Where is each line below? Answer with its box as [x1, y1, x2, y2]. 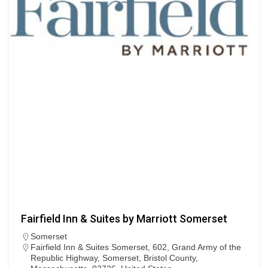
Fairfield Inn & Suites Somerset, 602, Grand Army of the [31, 242, 241, 252]
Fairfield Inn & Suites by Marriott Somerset [21, 212, 227, 226]
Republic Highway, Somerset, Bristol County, [31, 253, 198, 263]
